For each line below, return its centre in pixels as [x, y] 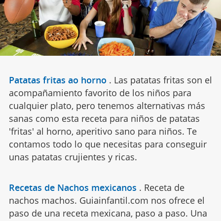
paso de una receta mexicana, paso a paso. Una [108, 213]
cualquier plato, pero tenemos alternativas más [107, 105]
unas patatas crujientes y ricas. [73, 157]
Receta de [164, 187]
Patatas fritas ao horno [57, 80]
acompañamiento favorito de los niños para [100, 92]
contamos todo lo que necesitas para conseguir [108, 144]
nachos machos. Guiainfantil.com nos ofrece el [107, 200]
